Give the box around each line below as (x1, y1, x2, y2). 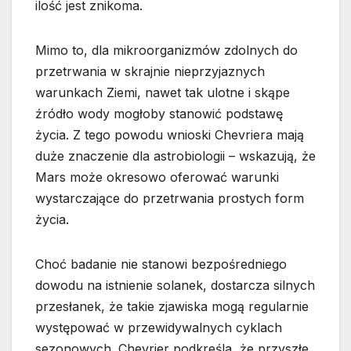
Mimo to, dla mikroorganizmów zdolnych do (35, 42, 298, 58)
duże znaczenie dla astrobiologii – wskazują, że (35, 148, 316, 164)
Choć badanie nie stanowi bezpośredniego (35, 256, 287, 272)
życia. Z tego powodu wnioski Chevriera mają (35, 127, 304, 143)
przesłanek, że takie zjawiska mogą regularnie (35, 299, 309, 314)
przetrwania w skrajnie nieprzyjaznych (35, 63, 265, 79)
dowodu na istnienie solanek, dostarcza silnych (35, 277, 315, 293)
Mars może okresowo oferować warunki (35, 169, 279, 185)
